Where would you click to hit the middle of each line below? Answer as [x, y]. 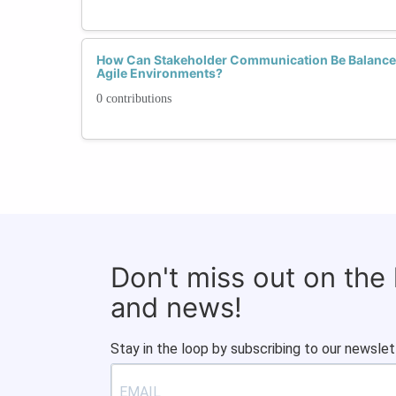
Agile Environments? [160, 72]
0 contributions [134, 98]
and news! [176, 307]
